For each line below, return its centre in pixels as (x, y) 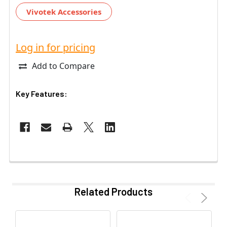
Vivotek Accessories (64, 11)
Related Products (113, 191)
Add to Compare (63, 66)
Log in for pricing (55, 47)
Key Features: (42, 93)
